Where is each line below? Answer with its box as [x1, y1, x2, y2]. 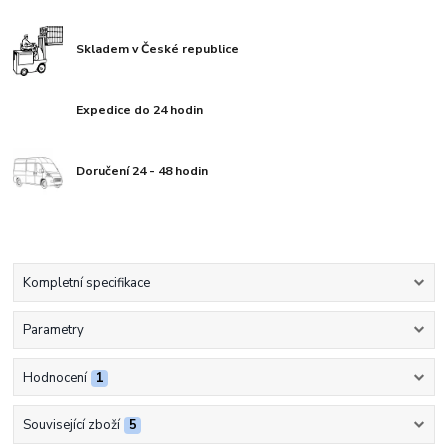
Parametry [22, 321, 84, 340]
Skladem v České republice [76, 40, 240, 57]
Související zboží [22, 415, 120, 434]
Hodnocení [22, 368, 87, 387]
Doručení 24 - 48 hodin [76, 163, 209, 180]
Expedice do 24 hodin [76, 101, 204, 118]
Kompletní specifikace [22, 274, 150, 293]
